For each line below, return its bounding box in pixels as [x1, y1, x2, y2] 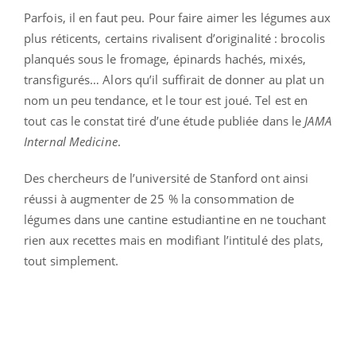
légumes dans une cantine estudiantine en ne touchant [24, 211, 327, 228]
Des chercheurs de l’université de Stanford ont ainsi [24, 170, 309, 187]
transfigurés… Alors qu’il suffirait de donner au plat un [24, 72, 324, 88]
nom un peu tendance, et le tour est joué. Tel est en [24, 92, 308, 109]
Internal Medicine [24, 133, 118, 150]
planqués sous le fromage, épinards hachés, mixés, [24, 51, 306, 68]
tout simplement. [24, 253, 119, 269]
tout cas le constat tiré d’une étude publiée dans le [24, 113, 305, 130]
